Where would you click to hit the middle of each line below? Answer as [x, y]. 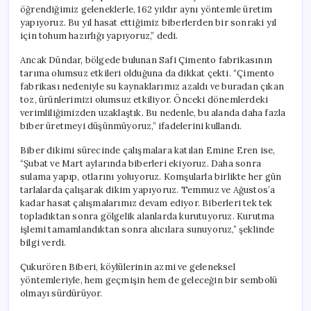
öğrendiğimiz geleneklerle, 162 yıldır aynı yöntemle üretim [146, 9]
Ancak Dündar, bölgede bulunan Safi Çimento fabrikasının [146, 60]
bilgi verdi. [43, 242]
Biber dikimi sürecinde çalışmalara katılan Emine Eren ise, [148, 150]
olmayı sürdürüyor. [61, 293]
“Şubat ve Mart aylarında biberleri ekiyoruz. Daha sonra [141, 163]
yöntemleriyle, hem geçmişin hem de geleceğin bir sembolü [149, 280]
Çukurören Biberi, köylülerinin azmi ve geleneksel [128, 267]
